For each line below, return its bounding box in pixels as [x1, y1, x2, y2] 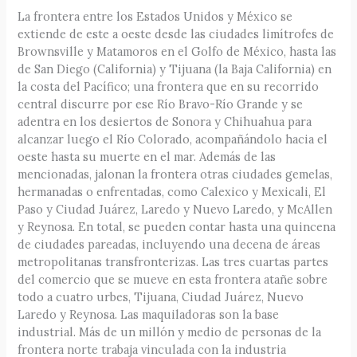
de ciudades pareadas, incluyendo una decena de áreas [18, 236, 321, 252]
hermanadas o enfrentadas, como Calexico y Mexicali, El [18, 183, 327, 199]
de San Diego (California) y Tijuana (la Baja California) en [18, 61, 332, 76]
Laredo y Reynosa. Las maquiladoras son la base [18, 306, 280, 322]
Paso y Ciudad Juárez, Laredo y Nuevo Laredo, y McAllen [18, 201, 333, 217]
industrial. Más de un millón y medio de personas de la [18, 324, 322, 339]
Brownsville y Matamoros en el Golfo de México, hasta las [18, 43, 337, 59]
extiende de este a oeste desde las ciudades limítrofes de [18, 25, 335, 41]
